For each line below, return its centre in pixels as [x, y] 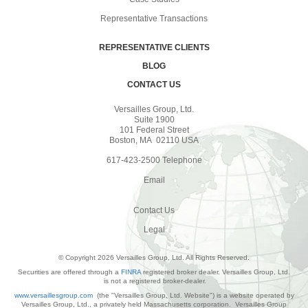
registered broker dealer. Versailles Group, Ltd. [216, 272]
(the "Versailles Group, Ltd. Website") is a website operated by [193, 295]
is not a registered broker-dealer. [154, 280]
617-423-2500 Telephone [154, 160]
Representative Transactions [154, 18]
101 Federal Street [154, 130]
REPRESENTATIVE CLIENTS [154, 47]
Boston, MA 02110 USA [154, 140]
